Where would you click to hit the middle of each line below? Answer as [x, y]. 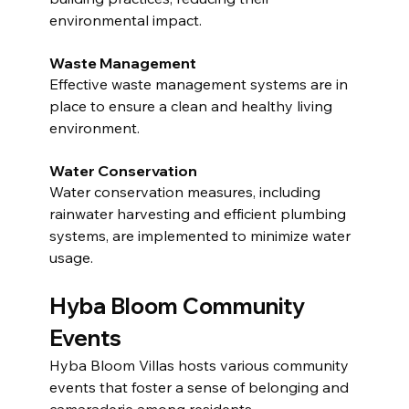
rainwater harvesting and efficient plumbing [199, 213]
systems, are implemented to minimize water [201, 235]
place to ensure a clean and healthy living [192, 105]
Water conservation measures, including [186, 191]
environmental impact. [125, 20]
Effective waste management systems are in [200, 84]
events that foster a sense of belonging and [200, 387]
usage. [71, 257]
